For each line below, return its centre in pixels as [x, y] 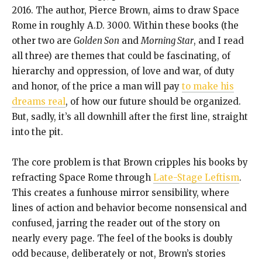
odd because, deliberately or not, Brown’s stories [119, 254]
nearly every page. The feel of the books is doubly [122, 239]
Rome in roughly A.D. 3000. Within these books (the [125, 26]
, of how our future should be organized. [153, 102]
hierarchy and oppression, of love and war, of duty [123, 71]
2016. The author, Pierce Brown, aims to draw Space [125, 11]
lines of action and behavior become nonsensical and [129, 208]
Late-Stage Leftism [196, 178]
